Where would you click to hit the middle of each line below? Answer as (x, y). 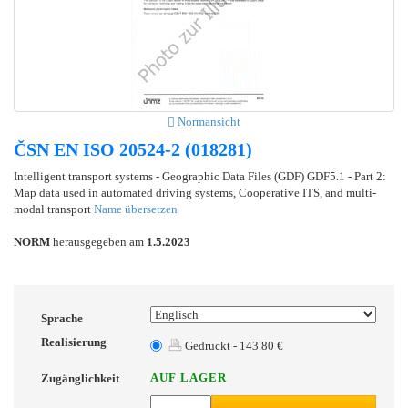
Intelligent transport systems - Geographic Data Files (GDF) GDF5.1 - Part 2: (200, 176)
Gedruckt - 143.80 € (233, 345)
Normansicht (208, 121)
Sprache (62, 318)
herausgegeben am (98, 241)
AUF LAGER (189, 377)
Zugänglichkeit (80, 378)
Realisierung (74, 342)
